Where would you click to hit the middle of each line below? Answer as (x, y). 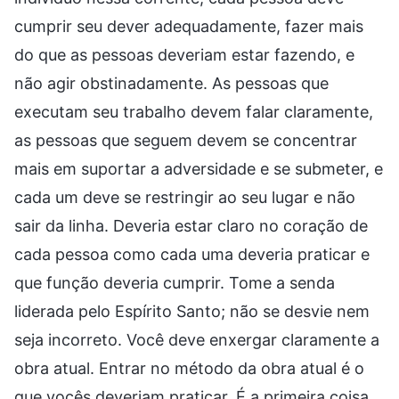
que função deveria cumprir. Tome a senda (175, 282)
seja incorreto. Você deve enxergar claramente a (197, 339)
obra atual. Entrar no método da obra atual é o (189, 368)
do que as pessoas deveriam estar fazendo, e (184, 54)
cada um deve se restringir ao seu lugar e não (185, 197)
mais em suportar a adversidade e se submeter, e (199, 168)
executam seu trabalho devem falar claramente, (194, 111)
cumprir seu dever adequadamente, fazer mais (189, 26)
